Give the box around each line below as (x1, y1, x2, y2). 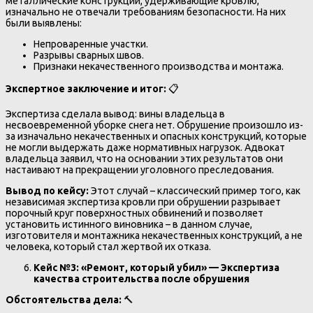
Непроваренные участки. (34, 38, 148, 50)
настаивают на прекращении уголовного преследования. (6, 164, 274, 176)
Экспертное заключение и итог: (6, 83, 166, 95)
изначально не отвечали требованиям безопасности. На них (6, 6, 286, 17)
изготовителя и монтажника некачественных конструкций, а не (6, 230, 303, 242)
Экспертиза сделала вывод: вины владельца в (6, 108, 225, 120)
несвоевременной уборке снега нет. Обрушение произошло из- (6, 119, 303, 131)
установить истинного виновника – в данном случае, (6, 219, 252, 231)
